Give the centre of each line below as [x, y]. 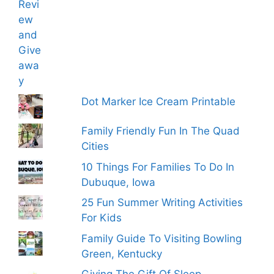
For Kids [102, 218]
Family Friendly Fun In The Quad [161, 131]
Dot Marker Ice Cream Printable [159, 101]
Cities [95, 146]
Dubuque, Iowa [119, 182]
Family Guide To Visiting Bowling [162, 238]
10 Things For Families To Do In [158, 167]
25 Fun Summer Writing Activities [162, 203]
